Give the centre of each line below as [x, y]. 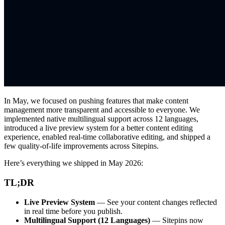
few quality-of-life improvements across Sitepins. [81, 146]
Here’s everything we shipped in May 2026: [74, 163]
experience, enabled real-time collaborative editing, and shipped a [107, 137]
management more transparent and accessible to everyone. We [102, 110]
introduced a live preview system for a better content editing [98, 128]
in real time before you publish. [73, 211]
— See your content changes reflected [156, 202]
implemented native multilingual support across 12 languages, [101, 119]
